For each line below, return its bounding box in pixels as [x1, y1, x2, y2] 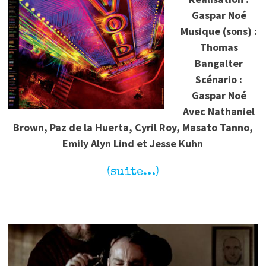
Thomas [199, 40, 238, 55]
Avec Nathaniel [183, 104, 255, 119]
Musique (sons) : [180, 24, 258, 39]
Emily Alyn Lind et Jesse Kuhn [62, 137, 204, 151]
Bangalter [195, 56, 243, 71]
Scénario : [195, 72, 243, 87]
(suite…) [106, 167, 159, 179]
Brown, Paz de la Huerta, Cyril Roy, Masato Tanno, [12, 121, 253, 135]
